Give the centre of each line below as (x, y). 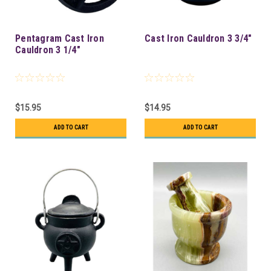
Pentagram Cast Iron (60, 38)
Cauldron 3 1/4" (48, 50)
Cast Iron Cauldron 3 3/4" (198, 38)
